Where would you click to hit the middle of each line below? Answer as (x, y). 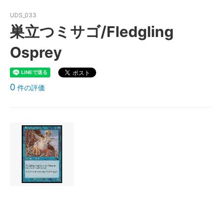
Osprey (36, 53)
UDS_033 (23, 15)
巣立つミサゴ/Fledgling (92, 32)
